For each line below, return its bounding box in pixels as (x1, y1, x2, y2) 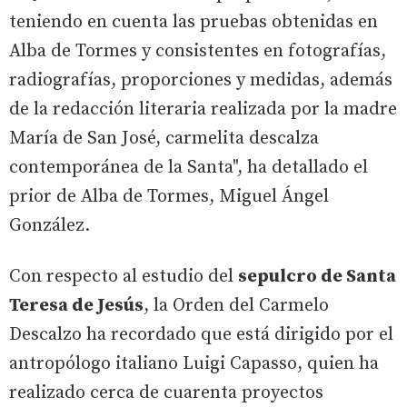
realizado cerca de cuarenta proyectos (9, 382, 323, 404)
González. (9, 214, 90, 237)
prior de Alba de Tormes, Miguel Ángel (9, 185, 329, 208)
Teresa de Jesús (9, 294, 144, 317)
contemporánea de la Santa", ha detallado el (9, 156, 368, 179)
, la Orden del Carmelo (144, 294, 329, 317)
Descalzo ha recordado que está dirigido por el (9, 323, 393, 346)
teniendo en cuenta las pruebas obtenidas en (9, 11, 378, 34)
